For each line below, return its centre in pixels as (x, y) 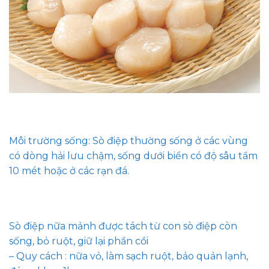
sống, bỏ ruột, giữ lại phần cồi (79, 241)
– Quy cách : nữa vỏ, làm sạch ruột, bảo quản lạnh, (128, 256)
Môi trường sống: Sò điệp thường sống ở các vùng (128, 141)
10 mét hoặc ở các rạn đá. (69, 171)
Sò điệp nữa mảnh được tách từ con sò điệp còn (123, 226)
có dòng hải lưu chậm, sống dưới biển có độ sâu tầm (133, 156)
